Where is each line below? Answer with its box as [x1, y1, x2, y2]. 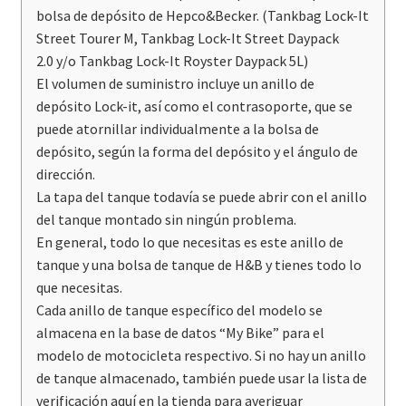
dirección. [35, 164, 95, 183]
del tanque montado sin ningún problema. [35, 209, 296, 228]
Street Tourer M [35, 28, 134, 47]
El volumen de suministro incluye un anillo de [35, 73, 314, 92]
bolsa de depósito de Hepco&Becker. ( [35, 5, 267, 24]
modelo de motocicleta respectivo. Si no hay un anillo [35, 345, 366, 364]
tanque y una [35, 255, 117, 274]
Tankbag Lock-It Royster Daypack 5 [78, 51, 296, 70]
